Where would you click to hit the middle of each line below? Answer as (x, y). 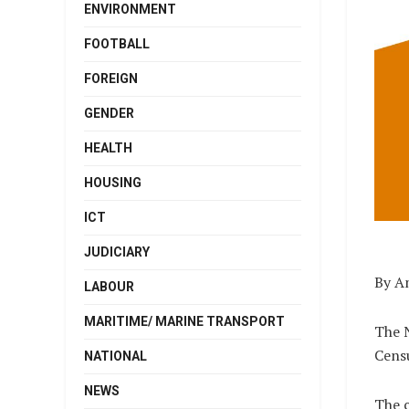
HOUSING (113, 182)
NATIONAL (115, 356)
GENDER (109, 113)
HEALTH (108, 147)
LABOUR (109, 286)
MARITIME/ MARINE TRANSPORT (184, 321)
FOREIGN (111, 78)
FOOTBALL (117, 43)
